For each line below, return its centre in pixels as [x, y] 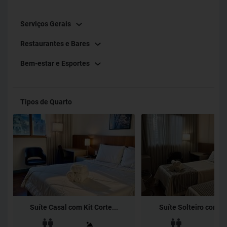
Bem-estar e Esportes [55, 64]
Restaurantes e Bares [55, 44]
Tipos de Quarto [46, 102]
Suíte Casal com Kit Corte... [74, 207]
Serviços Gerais [46, 24]
